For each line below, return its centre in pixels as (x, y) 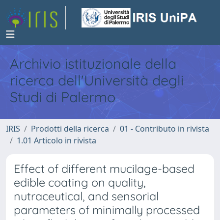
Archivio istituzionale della (93, 63)
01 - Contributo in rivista (165, 129)
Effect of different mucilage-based (104, 169)
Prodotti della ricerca (70, 129)
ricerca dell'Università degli (97, 80)
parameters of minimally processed (107, 210)
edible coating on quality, (80, 182)
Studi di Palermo (63, 97)
